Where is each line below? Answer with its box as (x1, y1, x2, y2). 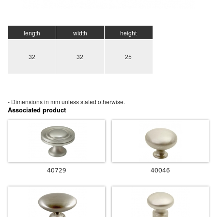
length (23, 29, 40, 37)
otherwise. (96, 97, 125, 106)
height (120, 29, 137, 37)
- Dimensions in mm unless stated (7, 97, 96, 106)
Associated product (7, 105, 66, 115)
